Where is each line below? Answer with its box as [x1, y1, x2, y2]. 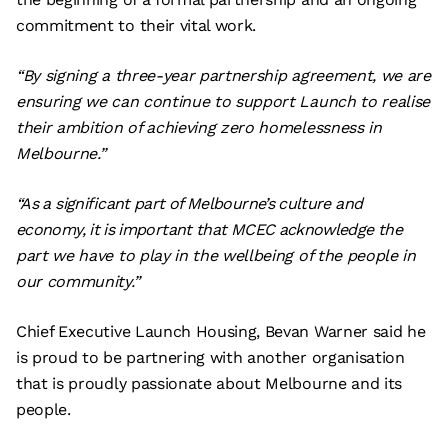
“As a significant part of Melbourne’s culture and [16, 194, 363, 213]
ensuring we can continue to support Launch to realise [16, 92, 431, 111]
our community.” [16, 272, 140, 291]
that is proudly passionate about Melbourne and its [16, 374, 402, 393]
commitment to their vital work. [16, 16, 257, 35]
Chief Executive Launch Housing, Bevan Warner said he [16, 322, 426, 341]
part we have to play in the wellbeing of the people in [16, 246, 416, 265]
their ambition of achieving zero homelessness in [16, 118, 382, 137]
